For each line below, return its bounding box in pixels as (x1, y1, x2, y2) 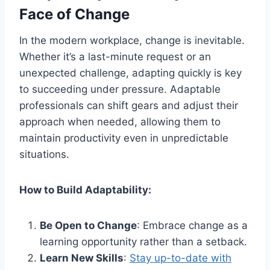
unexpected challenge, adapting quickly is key (19, 66, 242, 79)
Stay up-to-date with (130, 251, 231, 264)
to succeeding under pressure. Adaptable (19, 83, 221, 95)
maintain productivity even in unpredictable (19, 131, 228, 144)
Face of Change (19, 5, 130, 23)
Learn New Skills (40, 251, 124, 264)
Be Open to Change (40, 219, 137, 231)
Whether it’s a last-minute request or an (19, 50, 211, 63)
